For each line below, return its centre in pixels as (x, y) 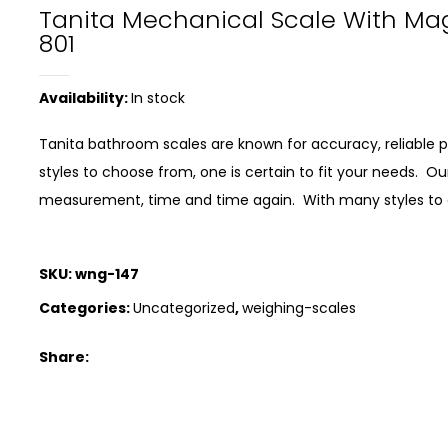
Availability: (85, 98)
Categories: (86, 308)
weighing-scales (299, 308)
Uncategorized (184, 308)
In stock (158, 98)
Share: (64, 357)
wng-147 (107, 274)
